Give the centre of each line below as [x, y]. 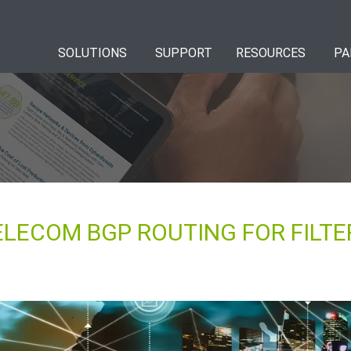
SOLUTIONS [92, 53]
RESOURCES [271, 53]
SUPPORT [184, 53]
